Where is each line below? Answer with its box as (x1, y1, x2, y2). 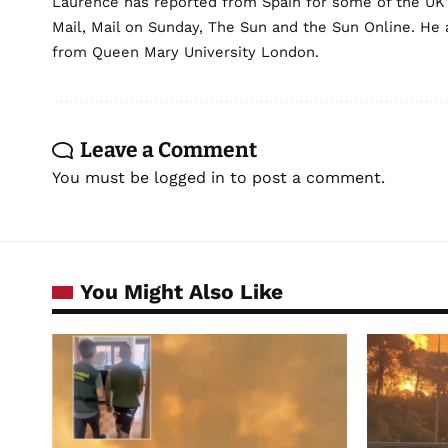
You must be (52, 168, 154, 188)
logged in (154, 168, 225, 188)
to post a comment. (225, 168, 385, 188)
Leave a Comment (80, 137, 257, 164)
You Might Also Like (80, 279, 283, 305)
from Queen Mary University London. (52, 43, 319, 62)
